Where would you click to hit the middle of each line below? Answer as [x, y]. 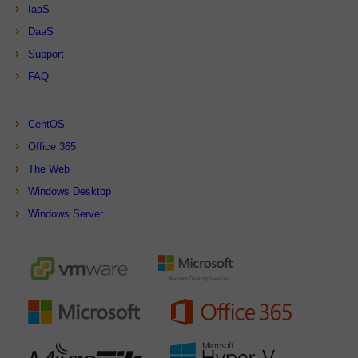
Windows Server [66, 214]
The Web [49, 169]
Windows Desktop [70, 191]
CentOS [46, 124]
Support [46, 54]
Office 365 [52, 147]
